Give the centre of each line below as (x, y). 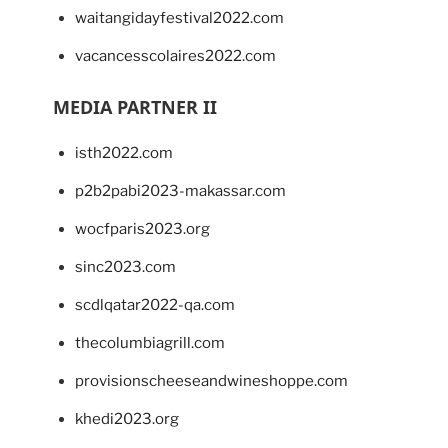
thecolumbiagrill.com (150, 342)
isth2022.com (124, 152)
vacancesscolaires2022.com (175, 55)
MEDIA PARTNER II (134, 106)
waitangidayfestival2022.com (179, 17)
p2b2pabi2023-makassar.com (180, 190)
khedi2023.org (127, 418)
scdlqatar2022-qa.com (155, 304)
